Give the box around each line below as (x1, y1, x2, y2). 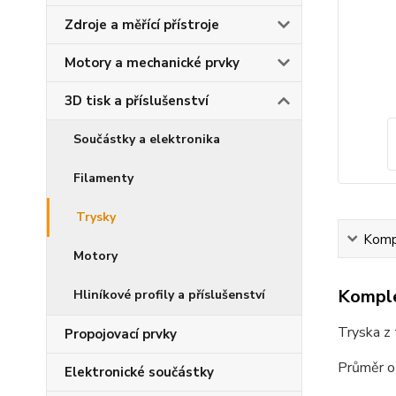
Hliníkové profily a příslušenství (73, 286, 265, 303)
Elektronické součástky (65, 363, 214, 381)
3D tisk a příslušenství (65, 92, 209, 110)
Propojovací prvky (65, 325, 177, 343)
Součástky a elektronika (73, 131, 220, 148)
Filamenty (73, 170, 133, 187)
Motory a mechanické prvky (65, 54, 240, 72)
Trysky (76, 209, 116, 225)
